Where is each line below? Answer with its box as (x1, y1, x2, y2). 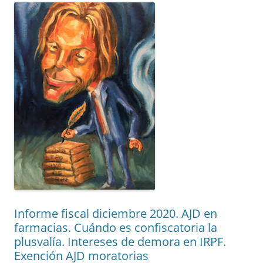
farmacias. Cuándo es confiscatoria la (14, 220, 217, 236)
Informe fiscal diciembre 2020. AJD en (14, 205, 217, 222)
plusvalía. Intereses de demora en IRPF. (14, 234, 226, 250)
